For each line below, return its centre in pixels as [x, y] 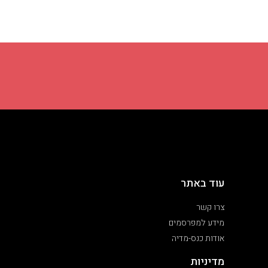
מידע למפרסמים [197, 223]
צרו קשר [210, 208]
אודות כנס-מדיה [198, 239]
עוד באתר [202, 184]
